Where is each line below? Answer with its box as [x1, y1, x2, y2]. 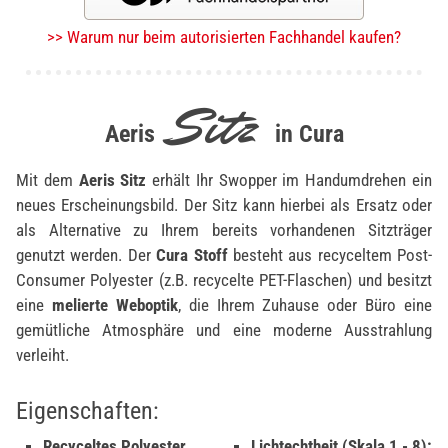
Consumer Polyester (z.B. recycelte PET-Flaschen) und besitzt [16, 270, 432, 290]
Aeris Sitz [78, 170, 147, 190]
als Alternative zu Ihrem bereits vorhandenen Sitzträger [16, 220, 432, 240]
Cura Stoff [156, 245, 228, 265]
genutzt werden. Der [16, 245, 157, 265]
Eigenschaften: [16, 397, 159, 425]
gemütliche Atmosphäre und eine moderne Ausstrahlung [16, 320, 432, 340]
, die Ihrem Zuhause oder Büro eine [177, 295, 432, 315]
